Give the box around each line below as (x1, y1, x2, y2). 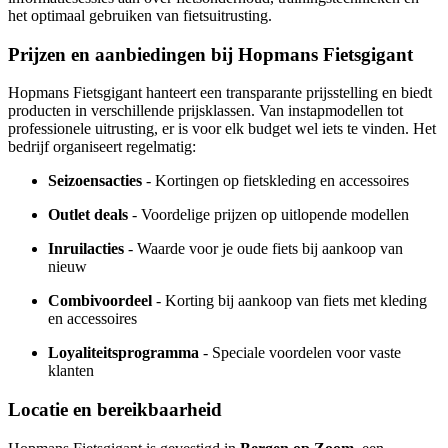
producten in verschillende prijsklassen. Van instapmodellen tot (8, 102, 403, 120)
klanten (48, 362, 94, 380)
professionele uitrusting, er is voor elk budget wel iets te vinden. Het (8, 120, 436, 138)
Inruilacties (48, 240, 124, 258)
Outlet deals (48, 206, 128, 224)
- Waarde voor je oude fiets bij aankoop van (124, 240, 403, 258)
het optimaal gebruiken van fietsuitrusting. (8, 6, 272, 24)
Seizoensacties (48, 172, 142, 190)
